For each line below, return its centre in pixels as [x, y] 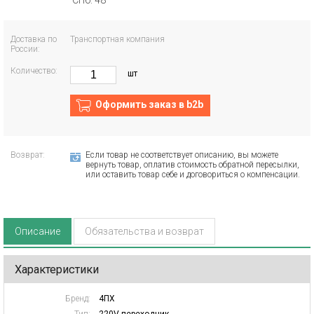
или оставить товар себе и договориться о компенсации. [193, 175]
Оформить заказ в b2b [149, 104]
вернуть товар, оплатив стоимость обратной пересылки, [192, 165]
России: [25, 49]
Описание [37, 231]
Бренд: [78, 299]
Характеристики [57, 269]
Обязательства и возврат [144, 231]
